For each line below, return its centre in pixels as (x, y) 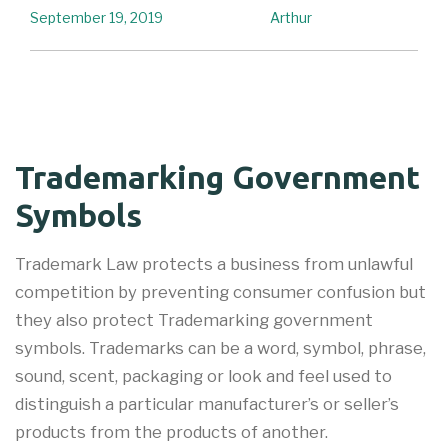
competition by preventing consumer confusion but (220, 291)
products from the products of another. (171, 431)
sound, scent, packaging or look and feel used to (203, 375)
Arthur (290, 18)
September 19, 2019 (96, 18)
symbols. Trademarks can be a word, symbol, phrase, (220, 347)
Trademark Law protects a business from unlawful (214, 263)
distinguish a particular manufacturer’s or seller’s (207, 403)
